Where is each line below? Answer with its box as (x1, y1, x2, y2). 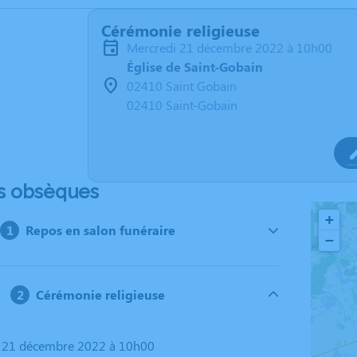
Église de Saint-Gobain (127, 58, 263, 75)
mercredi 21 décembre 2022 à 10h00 (138, 39, 332, 56)
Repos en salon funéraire (25, 222, 176, 238)
